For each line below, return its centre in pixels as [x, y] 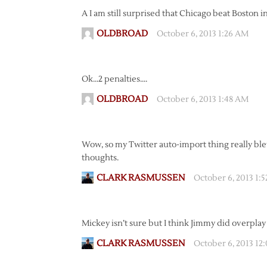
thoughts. [100, 158]
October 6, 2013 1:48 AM [203, 100]
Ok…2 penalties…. [114, 79]
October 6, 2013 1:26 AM [203, 34]
